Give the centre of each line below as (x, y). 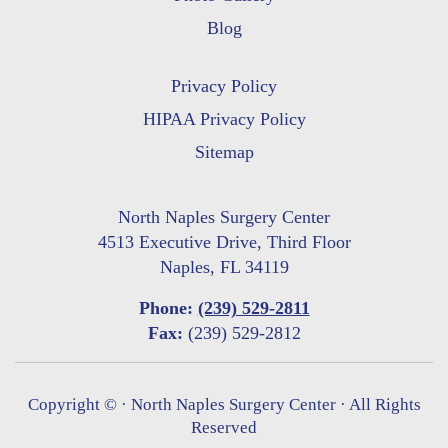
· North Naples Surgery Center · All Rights (270, 405)
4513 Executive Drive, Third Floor (224, 242)
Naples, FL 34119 (224, 267)
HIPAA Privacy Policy (224, 119)
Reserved (224, 428)
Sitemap (224, 152)
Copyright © (74, 405)
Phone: (165, 308)
